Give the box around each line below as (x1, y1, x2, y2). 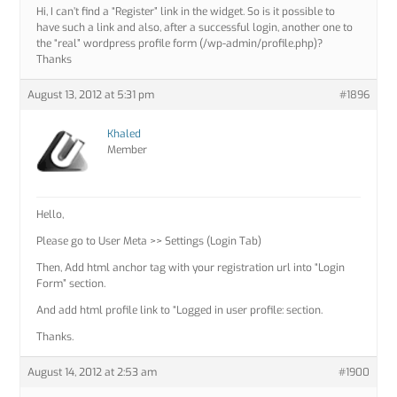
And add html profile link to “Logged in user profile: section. (36, 303, 323, 318)
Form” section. (36, 276, 106, 292)
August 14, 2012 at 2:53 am (27, 365, 158, 380)
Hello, (36, 207, 65, 222)
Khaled (107, 127, 142, 142)
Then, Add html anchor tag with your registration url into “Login (36, 261, 346, 276)
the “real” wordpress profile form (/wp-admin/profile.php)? (36, 36, 323, 51)
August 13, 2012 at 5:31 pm (27, 88, 155, 103)
